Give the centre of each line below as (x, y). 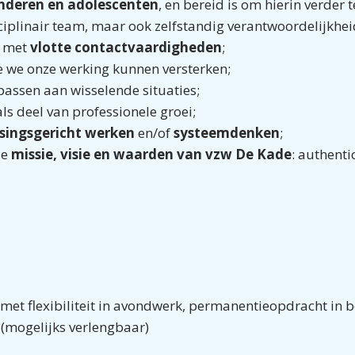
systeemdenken (227, 133)
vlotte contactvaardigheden (126, 47)
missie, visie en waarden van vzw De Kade (151, 154)
